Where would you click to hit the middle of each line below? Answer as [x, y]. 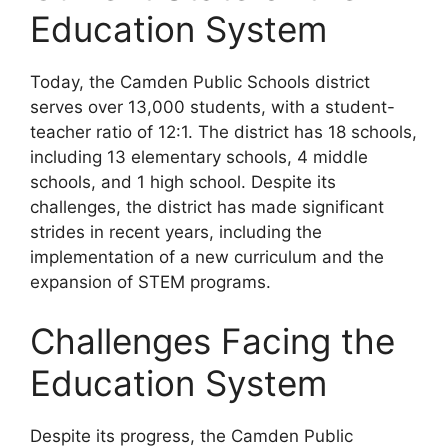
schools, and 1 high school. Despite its [183, 181]
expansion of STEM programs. [150, 281]
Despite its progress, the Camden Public [191, 436]
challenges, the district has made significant [207, 206]
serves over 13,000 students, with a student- [212, 106]
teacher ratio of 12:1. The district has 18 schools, [223, 131]
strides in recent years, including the [176, 231]
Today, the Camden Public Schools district [200, 81]
